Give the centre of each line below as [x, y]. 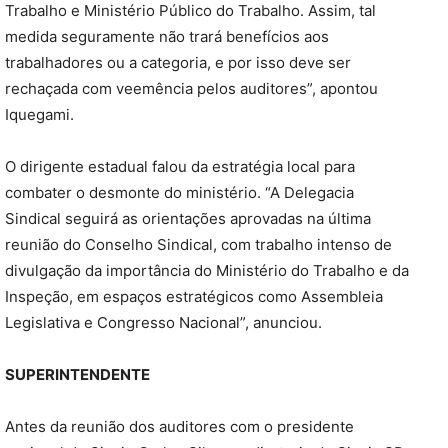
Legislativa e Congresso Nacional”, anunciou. [163, 323]
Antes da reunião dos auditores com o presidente [179, 427]
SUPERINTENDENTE [77, 375]
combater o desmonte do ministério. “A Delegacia [179, 193]
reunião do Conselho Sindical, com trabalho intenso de [198, 245]
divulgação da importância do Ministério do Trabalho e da [207, 271]
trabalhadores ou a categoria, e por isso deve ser [178, 63]
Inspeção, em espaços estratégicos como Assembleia [194, 297]
